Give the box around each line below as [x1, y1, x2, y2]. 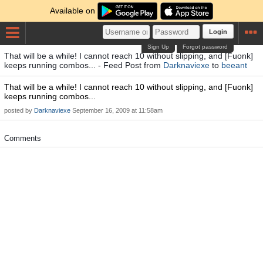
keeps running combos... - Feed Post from [4, 60, 163, 70]
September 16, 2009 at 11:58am [72, 107, 163, 114]
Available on [50, 6, 98, 15]
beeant [221, 60, 247, 70]
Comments [4, 134, 41, 143]
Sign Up [147, 43, 170, 50]
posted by [4, 107, 34, 114]
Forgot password [183, 43, 228, 50]
